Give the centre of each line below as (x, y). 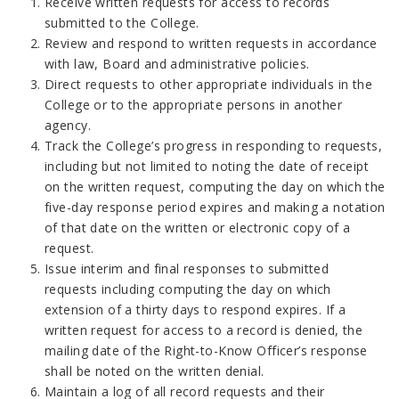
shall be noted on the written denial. (155, 371)
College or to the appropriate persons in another (194, 105)
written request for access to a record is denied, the (204, 330)
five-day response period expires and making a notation (215, 207)
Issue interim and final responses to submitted (187, 269)
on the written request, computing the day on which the (215, 187)
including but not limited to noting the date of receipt (207, 166)
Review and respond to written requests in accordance (211, 43)
